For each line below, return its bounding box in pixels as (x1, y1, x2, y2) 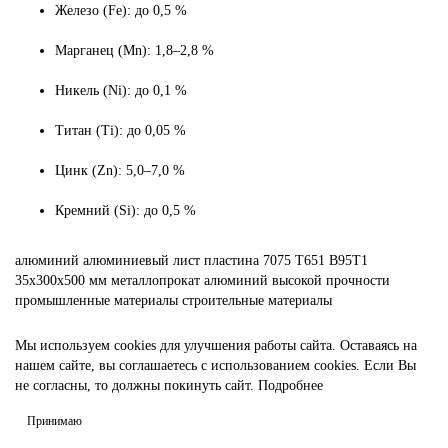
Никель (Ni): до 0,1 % (55, 83, 187, 99)
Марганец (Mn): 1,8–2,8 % (55, 43, 214, 59)
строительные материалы (182, 293, 332, 309)
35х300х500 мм (15, 273, 107, 289)
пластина (204, 253, 259, 269)
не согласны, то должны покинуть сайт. (15, 378, 258, 394)
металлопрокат (111, 273, 200, 289)
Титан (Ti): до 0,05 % (55, 123, 186, 139)
